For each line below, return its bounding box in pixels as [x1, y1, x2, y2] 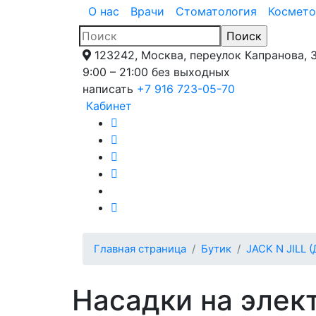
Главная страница [94, 242, 186, 255]
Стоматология [176, 4, 257, 18]
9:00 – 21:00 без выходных [83, 64, 230, 79]
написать [83, 81, 133, 96]
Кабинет [86, 98, 132, 113]
